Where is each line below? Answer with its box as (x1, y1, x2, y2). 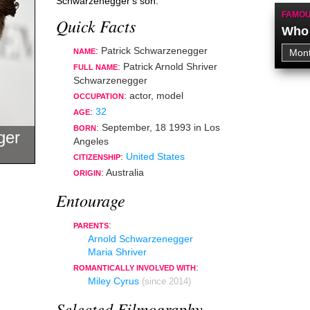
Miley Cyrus (88, 275, 139, 286)
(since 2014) (142, 277, 191, 286)
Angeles (73, 136, 109, 147)
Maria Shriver (88, 246, 147, 257)
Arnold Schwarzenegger (88, 233, 193, 244)
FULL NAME (73, 63, 118, 71)
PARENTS (73, 221, 109, 230)
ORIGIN (73, 169, 101, 177)
